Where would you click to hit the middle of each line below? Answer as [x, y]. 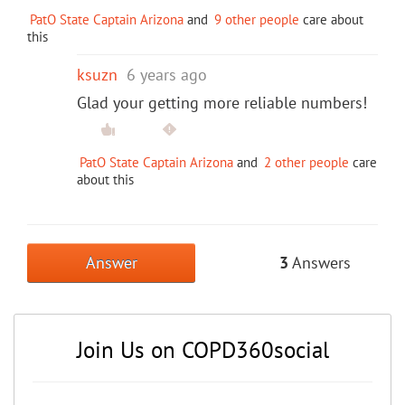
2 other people [306, 162]
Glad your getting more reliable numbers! [222, 102]
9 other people [257, 19]
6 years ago [167, 74]
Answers [320, 262]
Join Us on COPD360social [202, 349]
